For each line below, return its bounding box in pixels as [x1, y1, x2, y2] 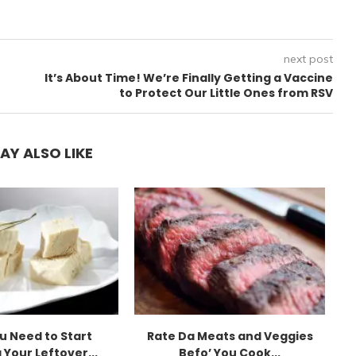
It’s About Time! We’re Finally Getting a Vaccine [44, 70, 333, 86]
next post [283, 52, 333, 66]
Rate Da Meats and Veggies [146, 328, 313, 344]
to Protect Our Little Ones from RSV [118, 85, 333, 101]
